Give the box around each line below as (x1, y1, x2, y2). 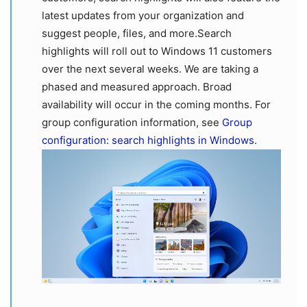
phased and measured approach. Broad (42, 79, 232, 93)
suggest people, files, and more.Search (42, 26, 232, 40)
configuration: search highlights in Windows (42, 133, 254, 147)
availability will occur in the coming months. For (42, 97, 271, 111)
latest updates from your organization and (42, 8, 244, 22)
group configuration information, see (42, 115, 222, 129)
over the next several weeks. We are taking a (42, 62, 258, 75)
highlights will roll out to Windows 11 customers (42, 44, 272, 58)
